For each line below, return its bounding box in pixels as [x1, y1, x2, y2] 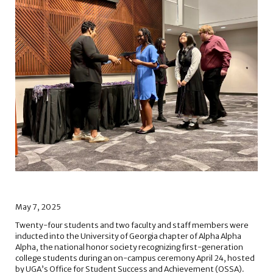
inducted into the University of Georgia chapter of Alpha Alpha [15, 231, 241, 241]
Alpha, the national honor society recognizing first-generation [15, 242, 243, 252]
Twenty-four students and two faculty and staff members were [15, 220, 249, 230]
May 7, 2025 [15, 202, 61, 211]
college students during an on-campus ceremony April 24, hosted [15, 253, 255, 263]
